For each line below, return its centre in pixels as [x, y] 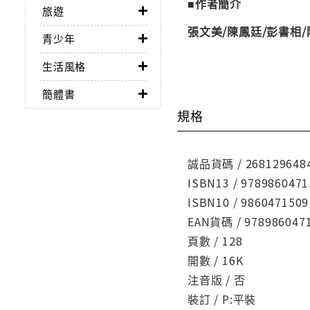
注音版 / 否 [217, 279]
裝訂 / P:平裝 [222, 299]
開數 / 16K [216, 260]
